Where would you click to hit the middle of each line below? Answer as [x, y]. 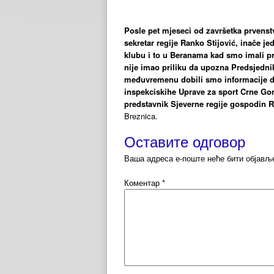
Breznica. [141, 116]
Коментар [143, 182]
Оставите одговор [185, 141]
